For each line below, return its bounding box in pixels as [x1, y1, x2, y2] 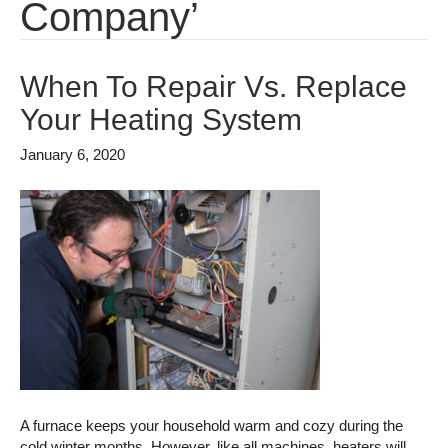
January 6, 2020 [20, 146, 125, 164]
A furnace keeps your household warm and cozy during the [20, 417, 403, 435]
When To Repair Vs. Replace [20, 70, 407, 104]
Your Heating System [20, 103, 302, 137]
